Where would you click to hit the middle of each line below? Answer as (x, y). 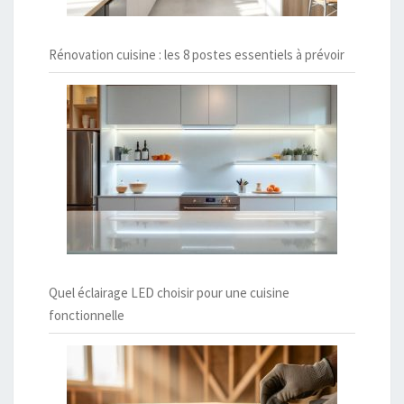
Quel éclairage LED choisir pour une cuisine (169, 292)
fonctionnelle (87, 315)
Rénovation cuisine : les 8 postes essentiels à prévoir (197, 54)
